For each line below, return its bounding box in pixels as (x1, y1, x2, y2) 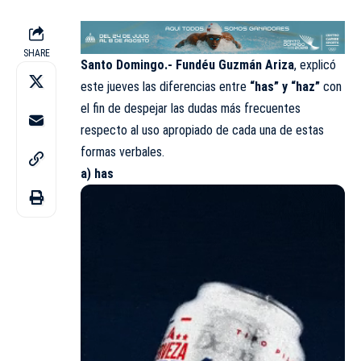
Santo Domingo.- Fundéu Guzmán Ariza (81, 56, 294, 73)
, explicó (294, 56, 336, 73)
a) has (81, 165, 114, 181)
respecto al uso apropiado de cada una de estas (81, 122, 324, 138)
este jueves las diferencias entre (81, 78, 247, 94)
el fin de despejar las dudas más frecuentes (81, 100, 301, 116)
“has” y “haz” (247, 78, 320, 94)
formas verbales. (81, 143, 164, 160)
